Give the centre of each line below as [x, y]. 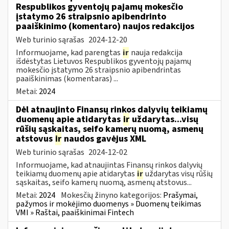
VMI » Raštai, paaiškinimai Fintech [75, 212]
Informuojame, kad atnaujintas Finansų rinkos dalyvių [109, 165]
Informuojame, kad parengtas [69, 52]
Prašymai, [180, 195]
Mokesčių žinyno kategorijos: [112, 195]
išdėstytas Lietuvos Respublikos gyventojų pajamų [104, 61]
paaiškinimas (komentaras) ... [67, 78]
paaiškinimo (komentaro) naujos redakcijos [105, 26]
